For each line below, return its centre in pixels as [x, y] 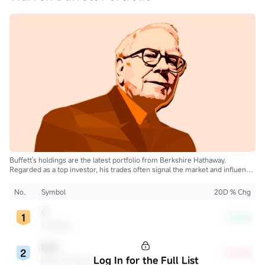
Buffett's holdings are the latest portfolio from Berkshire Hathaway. [118, 159]
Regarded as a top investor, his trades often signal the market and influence [132, 169]
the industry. [30, 178]
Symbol [54, 191]
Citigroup [56, 224]
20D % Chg [232, 191]
